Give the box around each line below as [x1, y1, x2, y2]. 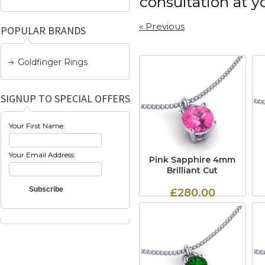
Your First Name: [9, 121, 65, 130]
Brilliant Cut [167, 165, 218, 176]
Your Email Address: [9, 150, 76, 159]
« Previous [139, 21, 185, 32]
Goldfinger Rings [18, 57, 88, 67]
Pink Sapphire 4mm [149, 154, 236, 165]
